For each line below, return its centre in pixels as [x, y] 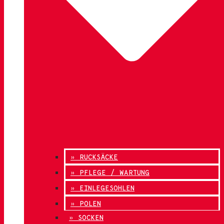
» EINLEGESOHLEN [102, 188]
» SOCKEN [86, 217]
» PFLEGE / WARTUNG [110, 172]
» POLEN [86, 203]
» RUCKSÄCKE [94, 157]
